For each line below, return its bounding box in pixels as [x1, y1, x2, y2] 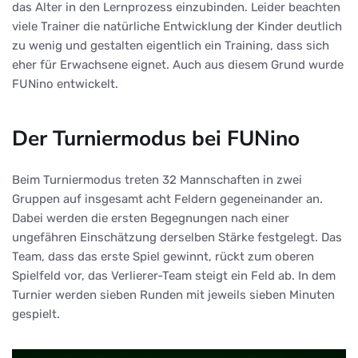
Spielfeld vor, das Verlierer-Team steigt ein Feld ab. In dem [12, 268, 336, 284]
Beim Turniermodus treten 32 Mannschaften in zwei [12, 173, 302, 188]
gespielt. [12, 307, 60, 322]
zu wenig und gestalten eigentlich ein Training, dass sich [12, 38, 329, 54]
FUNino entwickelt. [12, 77, 118, 92]
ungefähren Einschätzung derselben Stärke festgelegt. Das [12, 230, 342, 245]
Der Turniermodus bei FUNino [12, 124, 300, 153]
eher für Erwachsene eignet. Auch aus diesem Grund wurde [12, 58, 344, 73]
